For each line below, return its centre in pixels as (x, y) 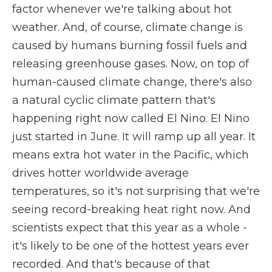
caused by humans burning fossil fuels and (130, 46)
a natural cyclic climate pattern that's (114, 100)
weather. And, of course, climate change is (127, 27)
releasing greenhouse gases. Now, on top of (131, 64)
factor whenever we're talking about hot (122, 9)
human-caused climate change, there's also (132, 82)
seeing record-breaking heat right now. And (131, 209)
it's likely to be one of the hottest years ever (131, 246)
